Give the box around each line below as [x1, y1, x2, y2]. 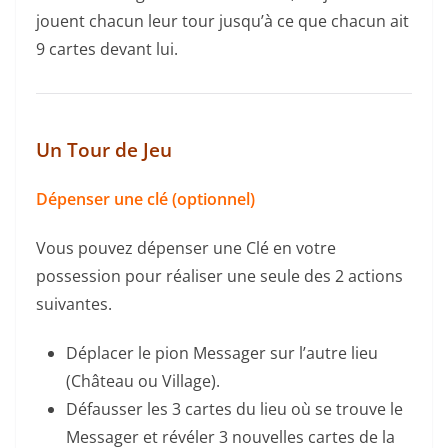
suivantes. [36, 292, 112, 315]
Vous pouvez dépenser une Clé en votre [36, 236, 336, 259]
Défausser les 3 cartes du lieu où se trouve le [66, 397, 403, 420]
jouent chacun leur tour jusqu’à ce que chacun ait [36, 9, 409, 32]
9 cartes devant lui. [36, 37, 178, 60]
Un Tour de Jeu [36, 136, 172, 162]
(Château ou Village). [66, 369, 220, 392]
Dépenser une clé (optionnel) [36, 187, 255, 210]
